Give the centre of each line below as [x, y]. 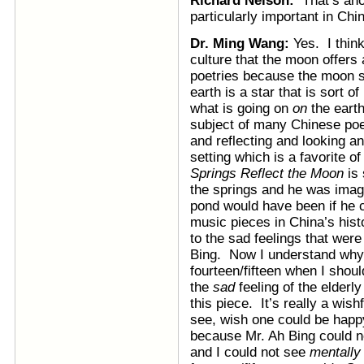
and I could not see [250, 352]
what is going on [241, 108]
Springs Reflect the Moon [267, 173]
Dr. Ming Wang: [242, 43]
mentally [335, 352]
